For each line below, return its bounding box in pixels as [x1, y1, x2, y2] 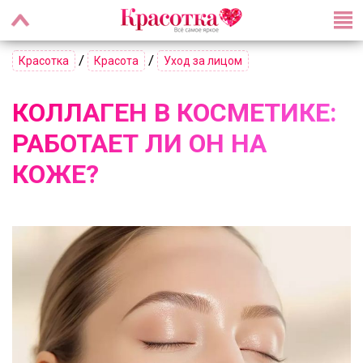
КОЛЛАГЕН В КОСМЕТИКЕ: [12, 97, 337, 128]
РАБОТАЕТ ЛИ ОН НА [12, 128, 267, 159]
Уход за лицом [164, 54, 242, 67]
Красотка [19, 54, 69, 67]
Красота [94, 54, 139, 67]
